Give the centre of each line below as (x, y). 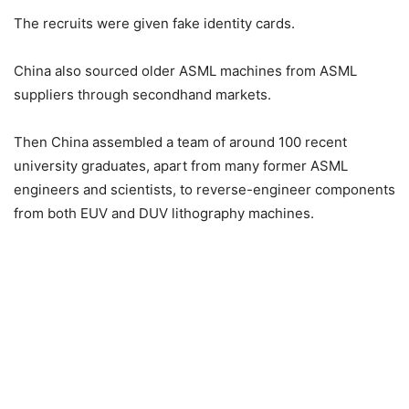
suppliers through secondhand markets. (142, 95)
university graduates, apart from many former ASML (181, 166)
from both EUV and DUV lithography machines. (164, 214)
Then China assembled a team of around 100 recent (180, 142)
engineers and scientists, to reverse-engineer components (204, 190)
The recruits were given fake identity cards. (154, 24)
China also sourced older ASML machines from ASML (185, 71)
